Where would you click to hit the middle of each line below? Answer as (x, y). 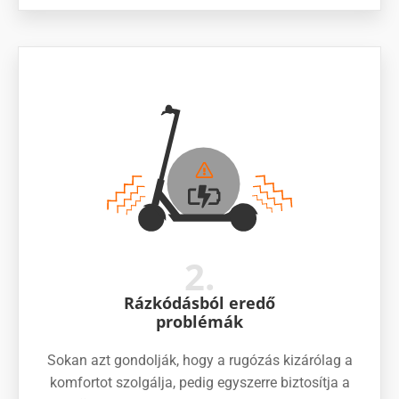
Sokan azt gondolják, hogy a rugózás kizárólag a (199, 360)
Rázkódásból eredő (199, 302)
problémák (199, 321)
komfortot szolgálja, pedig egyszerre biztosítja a (199, 382)
